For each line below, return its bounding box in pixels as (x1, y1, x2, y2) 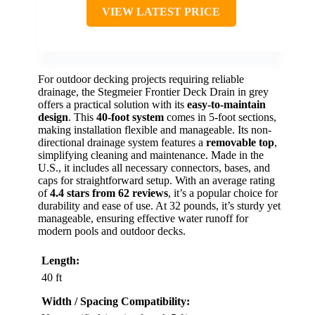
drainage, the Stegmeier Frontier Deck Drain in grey (38, 85, 269, 98)
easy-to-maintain (187, 98, 266, 110)
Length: (41, 254, 79, 266)
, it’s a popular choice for (168, 186, 278, 199)
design (38, 110, 68, 123)
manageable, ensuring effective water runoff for (38, 212, 248, 224)
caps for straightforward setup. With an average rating (38, 174, 275, 186)
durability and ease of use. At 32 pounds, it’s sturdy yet (38, 199, 281, 212)
